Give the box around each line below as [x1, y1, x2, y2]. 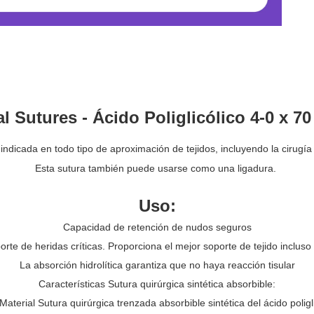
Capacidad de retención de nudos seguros [62, 221, 252, 233]
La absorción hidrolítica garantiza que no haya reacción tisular [19, 259, 295, 271]
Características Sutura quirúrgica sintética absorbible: [39, 278, 275, 289]
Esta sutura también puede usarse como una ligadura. [35, 162, 279, 174]
